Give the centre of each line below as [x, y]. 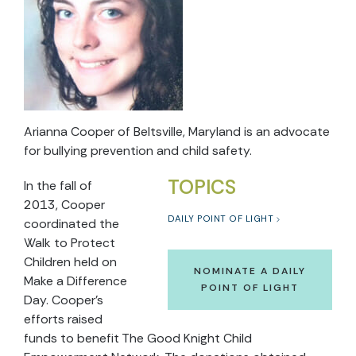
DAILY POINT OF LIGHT [221, 219]
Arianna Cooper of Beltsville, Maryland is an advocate [177, 132]
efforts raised [63, 319]
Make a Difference [75, 281]
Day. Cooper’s [64, 300]
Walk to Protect [70, 243]
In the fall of [58, 186]
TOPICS [202, 188]
